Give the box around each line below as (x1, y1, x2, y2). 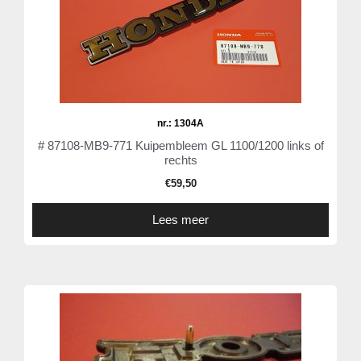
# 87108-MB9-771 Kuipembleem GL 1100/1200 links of (37, 139, 324, 153)
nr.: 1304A (157, 118, 204, 130)
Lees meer (152, 213, 209, 227)
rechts (164, 153, 197, 168)
